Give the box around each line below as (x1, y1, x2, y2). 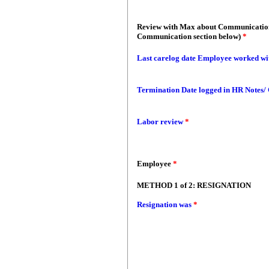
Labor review (137, 117, 183, 126)
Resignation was (137, 200, 193, 209)
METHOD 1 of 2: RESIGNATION (137, 181, 251, 190)
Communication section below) (137, 32, 243, 41)
